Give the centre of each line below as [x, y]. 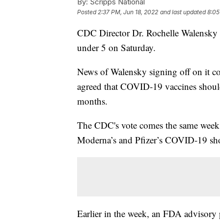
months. [92, 101]
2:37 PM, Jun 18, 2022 [128, 12]
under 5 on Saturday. [116, 48]
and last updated [183, 12]
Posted [87, 12]
